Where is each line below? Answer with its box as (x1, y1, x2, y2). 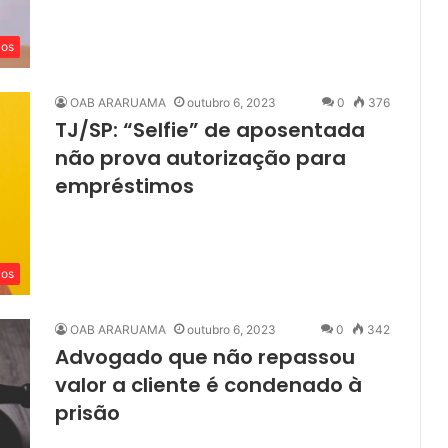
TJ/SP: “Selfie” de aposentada (55, 116, 365, 145)
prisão (55, 399, 120, 428)
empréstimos (55, 172, 194, 201)
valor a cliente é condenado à (55, 371, 362, 400)
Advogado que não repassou (55, 343, 355, 372)
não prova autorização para (55, 144, 346, 173)
